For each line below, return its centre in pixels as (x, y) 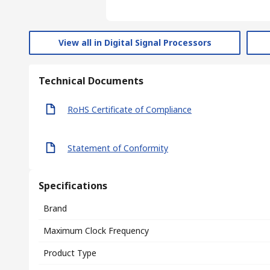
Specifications (73, 186)
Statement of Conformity (118, 148)
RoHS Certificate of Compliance (130, 109)
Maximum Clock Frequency (96, 231)
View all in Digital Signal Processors (135, 42)
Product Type (70, 253)
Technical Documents (91, 81)
